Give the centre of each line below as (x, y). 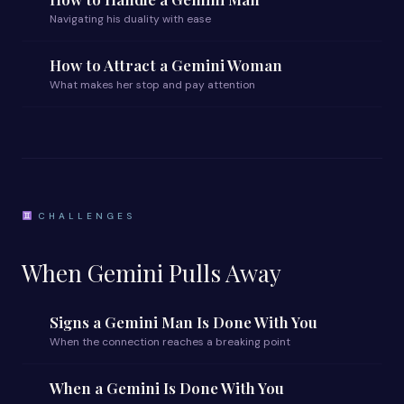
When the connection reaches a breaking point (170, 342)
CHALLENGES (84, 216)
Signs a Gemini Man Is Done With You (184, 322)
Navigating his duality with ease (130, 19)
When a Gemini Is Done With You (167, 388)
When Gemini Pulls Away (151, 273)
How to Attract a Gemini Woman (166, 65)
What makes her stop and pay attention (152, 85)
